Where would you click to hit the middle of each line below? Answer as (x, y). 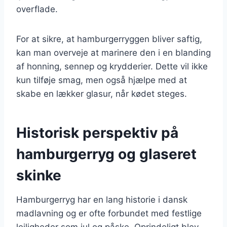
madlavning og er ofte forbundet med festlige (109, 213)
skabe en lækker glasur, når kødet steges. (102, 93)
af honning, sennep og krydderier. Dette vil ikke (112, 66)
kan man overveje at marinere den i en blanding (113, 52)
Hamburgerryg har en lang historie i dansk (102, 199)
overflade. (37, 9)
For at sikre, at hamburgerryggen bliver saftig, (109, 39)
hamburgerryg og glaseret (106, 154)
